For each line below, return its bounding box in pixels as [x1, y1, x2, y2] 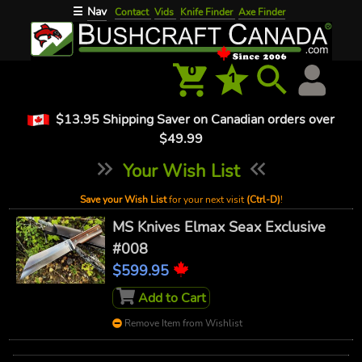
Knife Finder [179, 5, 235, 19]
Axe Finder [238, 5, 286, 19]
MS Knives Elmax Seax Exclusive [112, 217, 326, 238]
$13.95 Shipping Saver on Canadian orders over [53, 110, 335, 128]
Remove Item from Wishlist [121, 317, 242, 330]
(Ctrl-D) [246, 193, 280, 207]
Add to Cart [135, 289, 207, 308]
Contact [114, 5, 151, 19]
